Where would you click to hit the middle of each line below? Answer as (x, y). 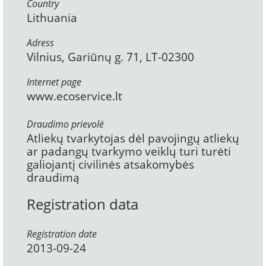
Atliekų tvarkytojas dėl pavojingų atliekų (133, 139)
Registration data (83, 204)
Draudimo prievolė (65, 124)
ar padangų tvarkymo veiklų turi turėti (129, 152)
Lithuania (52, 18)
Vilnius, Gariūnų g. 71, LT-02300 (110, 57)
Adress (40, 43)
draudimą (53, 178)
